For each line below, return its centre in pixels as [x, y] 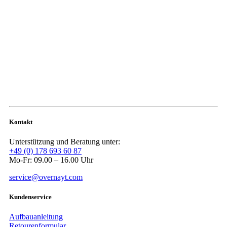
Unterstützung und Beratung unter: [65, 141]
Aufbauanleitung [36, 217]
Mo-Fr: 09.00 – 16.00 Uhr [51, 160]
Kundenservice [30, 197]
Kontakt [21, 122]
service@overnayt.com [46, 177]
